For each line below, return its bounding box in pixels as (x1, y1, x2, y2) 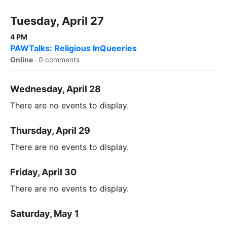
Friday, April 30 (10, 167, 77, 178)
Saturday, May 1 (10, 208, 79, 219)
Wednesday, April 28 (10, 84, 101, 95)
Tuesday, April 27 (10, 14, 104, 28)
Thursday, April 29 (10, 125, 90, 136)
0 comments (39, 55, 80, 64)
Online (10, 55, 34, 64)
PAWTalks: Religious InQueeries (10, 43, 137, 54)
